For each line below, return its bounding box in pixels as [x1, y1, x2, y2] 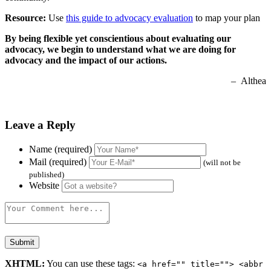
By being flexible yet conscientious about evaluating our [5, 33, 231, 44]
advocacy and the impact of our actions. [5, 55, 169, 66]
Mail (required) [29, 156, 87, 167]
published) [29, 169, 64, 179]
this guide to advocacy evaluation [66, 13, 193, 24]
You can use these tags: [45, 258, 137, 269]
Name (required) [29, 143, 92, 154]
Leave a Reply [5, 118, 76, 131]
